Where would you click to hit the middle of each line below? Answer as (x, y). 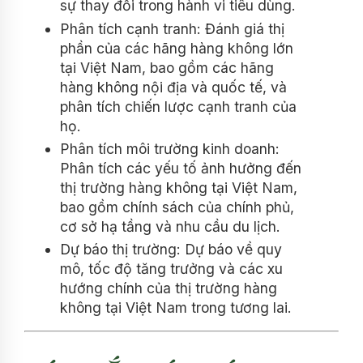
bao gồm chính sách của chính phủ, (177, 207)
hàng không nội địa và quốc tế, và (173, 87)
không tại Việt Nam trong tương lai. (176, 308)
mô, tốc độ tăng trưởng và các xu (171, 269)
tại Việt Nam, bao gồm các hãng (167, 67)
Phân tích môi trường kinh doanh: (170, 149)
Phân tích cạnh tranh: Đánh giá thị (172, 28)
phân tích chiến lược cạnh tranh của (178, 106)
